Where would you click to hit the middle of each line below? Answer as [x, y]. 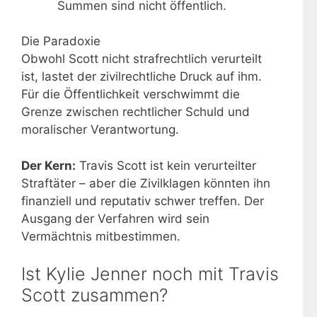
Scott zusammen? [94, 295]
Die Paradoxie [61, 41]
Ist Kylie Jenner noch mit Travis [150, 274]
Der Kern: [48, 165]
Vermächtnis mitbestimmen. [101, 236]
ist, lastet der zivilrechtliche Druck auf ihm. [142, 77]
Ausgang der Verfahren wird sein [115, 218]
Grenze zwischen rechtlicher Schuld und [136, 112]
